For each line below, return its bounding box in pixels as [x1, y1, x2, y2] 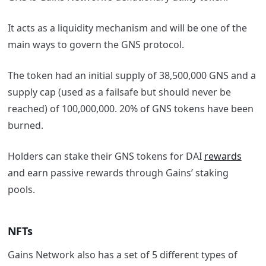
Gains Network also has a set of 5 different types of [7, 248, 237, 261]
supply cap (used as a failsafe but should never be [7, 85, 231, 99]
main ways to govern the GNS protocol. [7, 38, 186, 52]
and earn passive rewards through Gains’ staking [7, 166, 229, 180]
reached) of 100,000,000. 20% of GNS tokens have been [7, 102, 254, 116]
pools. [7, 183, 37, 197]
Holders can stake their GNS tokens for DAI [7, 150, 204, 163]
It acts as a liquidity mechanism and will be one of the [7, 21, 247, 35]
